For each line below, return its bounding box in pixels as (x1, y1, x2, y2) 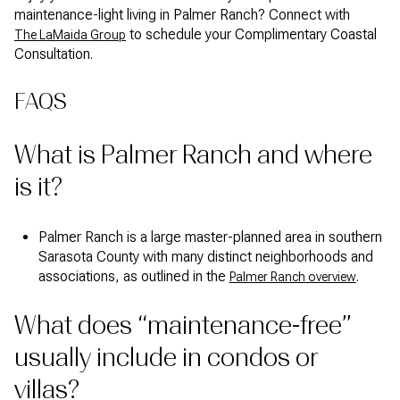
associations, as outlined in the (37, 267, 229, 285)
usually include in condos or (14, 343, 318, 373)
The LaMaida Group (14, 27, 126, 42)
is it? (14, 171, 62, 202)
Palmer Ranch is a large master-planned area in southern (37, 228, 382, 246)
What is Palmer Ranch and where (14, 139, 372, 170)
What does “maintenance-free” (14, 311, 352, 341)
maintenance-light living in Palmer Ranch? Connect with (14, 5, 350, 23)
